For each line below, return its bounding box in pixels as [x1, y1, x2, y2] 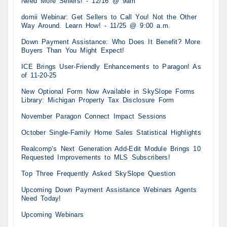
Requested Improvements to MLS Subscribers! [21, 153, 170, 161]
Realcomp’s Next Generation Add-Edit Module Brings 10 [21, 144, 201, 153]
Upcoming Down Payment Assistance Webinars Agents [21, 185, 197, 194]
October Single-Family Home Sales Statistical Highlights [21, 128, 201, 136]
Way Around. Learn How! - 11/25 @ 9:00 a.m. [21, 21, 171, 29]
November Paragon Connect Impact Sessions [21, 112, 167, 120]
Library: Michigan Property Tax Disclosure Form [21, 96, 174, 104]
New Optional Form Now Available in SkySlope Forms [21, 87, 195, 95]
